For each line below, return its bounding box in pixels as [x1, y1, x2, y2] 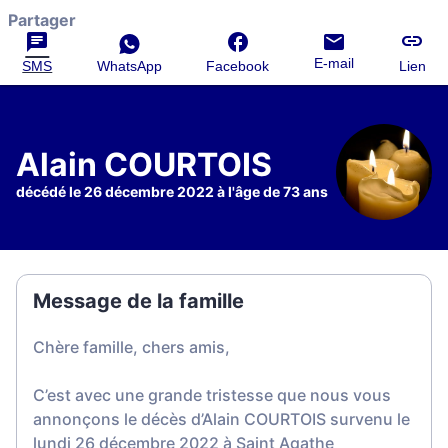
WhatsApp [96, 58, 162, 74]
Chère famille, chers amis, [33, 337, 230, 357]
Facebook [206, 58, 270, 74]
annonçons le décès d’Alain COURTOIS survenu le [33, 409, 410, 429]
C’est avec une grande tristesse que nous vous [33, 385, 391, 405]
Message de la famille [33, 289, 244, 313]
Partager [8, 10, 76, 30]
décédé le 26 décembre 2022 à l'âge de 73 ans [16, 182, 328, 200]
